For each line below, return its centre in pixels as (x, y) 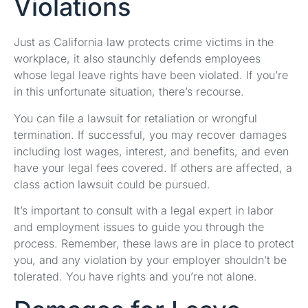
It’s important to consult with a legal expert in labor (144, 210)
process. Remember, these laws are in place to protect (154, 243)
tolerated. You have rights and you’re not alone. (135, 276)
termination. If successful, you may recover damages (150, 134)
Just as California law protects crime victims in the (144, 42)
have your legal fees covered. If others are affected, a (153, 167)
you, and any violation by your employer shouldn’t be (150, 260)
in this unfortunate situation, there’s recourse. (129, 92)
